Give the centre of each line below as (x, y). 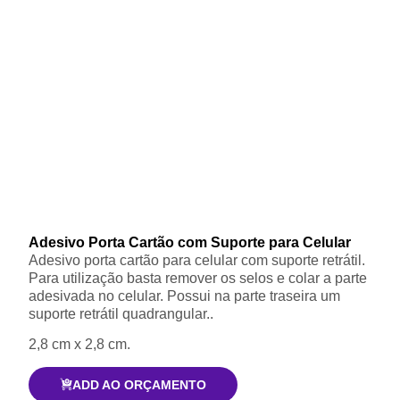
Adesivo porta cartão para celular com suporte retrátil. (197, 260)
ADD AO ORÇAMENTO (140, 384)
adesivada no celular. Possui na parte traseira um (184, 296)
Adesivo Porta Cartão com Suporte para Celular (190, 242)
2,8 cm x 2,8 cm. (79, 345)
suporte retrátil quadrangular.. (121, 313)
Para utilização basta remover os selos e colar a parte (198, 278)
